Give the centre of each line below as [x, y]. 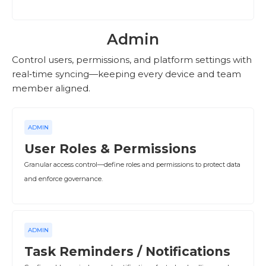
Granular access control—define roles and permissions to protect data [132, 164]
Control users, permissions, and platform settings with [132, 60]
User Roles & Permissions [110, 149]
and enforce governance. [64, 179]
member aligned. [51, 88]
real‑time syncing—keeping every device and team [126, 74]
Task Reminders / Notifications [127, 251]
